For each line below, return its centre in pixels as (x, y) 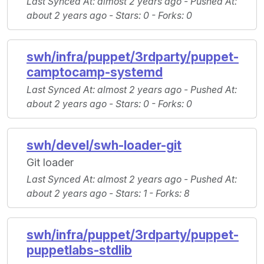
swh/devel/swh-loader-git (104, 146)
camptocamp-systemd (95, 72)
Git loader (50, 163)
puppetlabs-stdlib (79, 250)
